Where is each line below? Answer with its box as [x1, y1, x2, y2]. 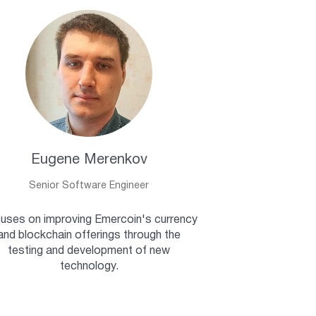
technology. [59, 261, 119, 272]
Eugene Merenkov [30, 153, 147, 166]
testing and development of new [8, 245, 170, 256]
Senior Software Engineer [29, 181, 149, 190]
